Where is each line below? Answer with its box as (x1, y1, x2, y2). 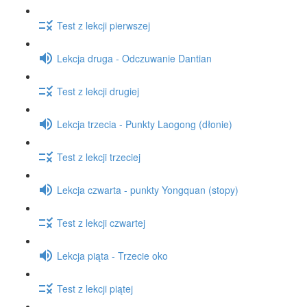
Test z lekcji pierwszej (57, 18, 150, 32)
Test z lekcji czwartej (57, 215, 145, 230)
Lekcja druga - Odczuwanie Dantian (57, 51, 212, 65)
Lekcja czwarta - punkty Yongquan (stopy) (57, 182, 238, 197)
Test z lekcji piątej (57, 281, 133, 295)
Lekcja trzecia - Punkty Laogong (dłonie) (57, 116, 232, 131)
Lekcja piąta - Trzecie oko (57, 248, 168, 262)
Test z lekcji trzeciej (57, 149, 140, 164)
